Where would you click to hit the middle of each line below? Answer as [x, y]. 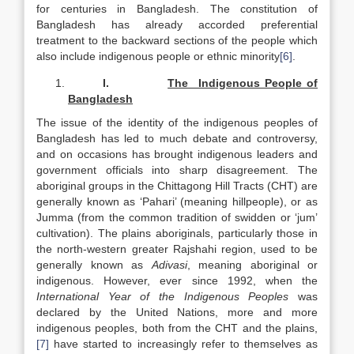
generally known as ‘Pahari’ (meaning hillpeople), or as [177, 201]
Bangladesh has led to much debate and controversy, [177, 138]
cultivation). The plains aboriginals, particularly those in [177, 233]
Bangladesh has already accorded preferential [177, 24]
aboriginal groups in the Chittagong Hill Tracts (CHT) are [177, 186]
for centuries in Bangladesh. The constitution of [177, 9]
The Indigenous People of [243, 83]
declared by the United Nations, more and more [177, 312]
